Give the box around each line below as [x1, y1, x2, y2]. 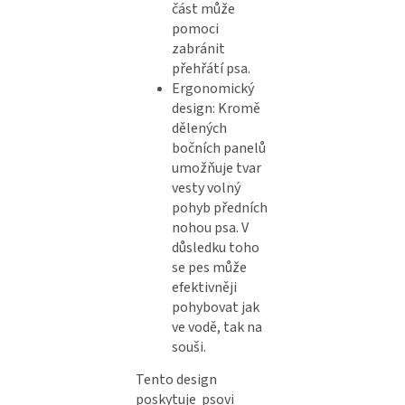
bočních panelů [172, 138, 266, 159]
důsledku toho [172, 238, 259, 259]
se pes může [172, 258, 247, 278]
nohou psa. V [172, 218, 249, 239]
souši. [172, 337, 206, 358]
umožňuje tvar [172, 158, 261, 179]
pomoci [172, 19, 219, 40]
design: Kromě [172, 99, 260, 119]
